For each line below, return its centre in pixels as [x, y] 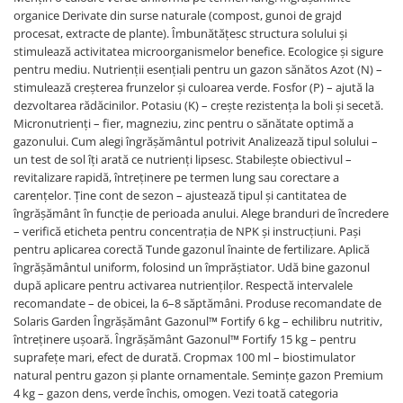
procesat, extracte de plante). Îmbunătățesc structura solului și [180, 33]
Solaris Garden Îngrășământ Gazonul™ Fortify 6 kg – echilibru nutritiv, [198, 321]
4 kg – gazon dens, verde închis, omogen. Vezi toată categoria [176, 393]
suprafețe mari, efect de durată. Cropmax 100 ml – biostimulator [184, 357]
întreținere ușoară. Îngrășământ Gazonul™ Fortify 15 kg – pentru [185, 339]
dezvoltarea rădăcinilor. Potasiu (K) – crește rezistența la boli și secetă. [198, 105]
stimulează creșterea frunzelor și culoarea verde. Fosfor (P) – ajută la [194, 87]
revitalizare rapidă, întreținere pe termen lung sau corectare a [176, 177]
